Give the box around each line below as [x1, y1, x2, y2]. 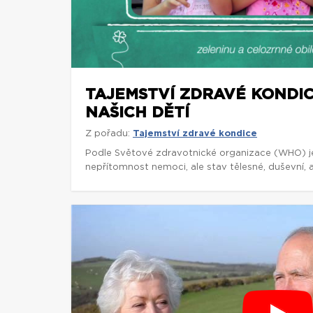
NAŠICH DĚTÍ [85, 105, 189, 120]
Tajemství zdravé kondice [133, 129, 257, 138]
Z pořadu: [85, 129, 130, 138]
